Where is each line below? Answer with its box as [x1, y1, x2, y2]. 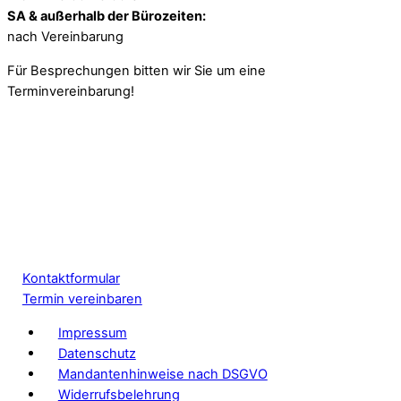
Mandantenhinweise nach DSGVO [57, 365, 268, 382]
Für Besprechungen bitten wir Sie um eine [7, 62, 266, 79]
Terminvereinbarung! [7, 82, 134, 99]
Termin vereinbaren [21, 290, 142, 307]
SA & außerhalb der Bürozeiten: [7, 8, 206, 24]
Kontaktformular [21, 269, 120, 286]
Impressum [57, 324, 127, 341]
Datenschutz [57, 345, 136, 362]
